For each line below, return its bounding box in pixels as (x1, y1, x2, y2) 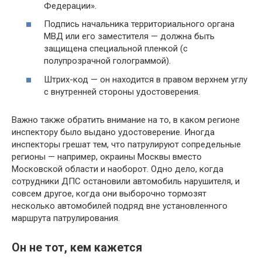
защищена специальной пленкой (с (44, 43, 188, 54)
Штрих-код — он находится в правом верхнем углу (44, 74, 247, 85)
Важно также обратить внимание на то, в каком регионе (12, 114, 240, 125)
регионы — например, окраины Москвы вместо (12, 151, 202, 162)
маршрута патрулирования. (12, 212, 120, 223)
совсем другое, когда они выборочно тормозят (12, 188, 206, 199)
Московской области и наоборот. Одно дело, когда (12, 163, 223, 174)
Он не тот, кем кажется (12, 240, 142, 254)
